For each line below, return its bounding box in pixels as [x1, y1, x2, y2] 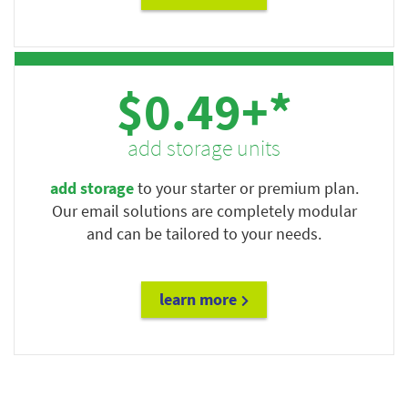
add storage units [127, 134, 280, 163]
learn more [159, 289, 237, 311]
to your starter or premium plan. [133, 178, 359, 199]
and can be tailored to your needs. [87, 223, 321, 245]
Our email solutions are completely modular [51, 200, 357, 222]
